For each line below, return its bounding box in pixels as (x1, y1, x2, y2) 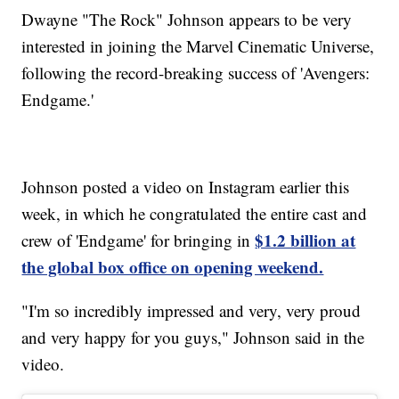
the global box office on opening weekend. (21, 255, 324, 280)
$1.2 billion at (255, 228, 356, 253)
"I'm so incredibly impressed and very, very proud (21, 299, 362, 322)
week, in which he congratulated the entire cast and (21, 202, 368, 225)
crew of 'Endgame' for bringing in (21, 229, 256, 252)
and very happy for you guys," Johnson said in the (21, 326, 365, 349)
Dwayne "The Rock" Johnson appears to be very (21, 8, 353, 31)
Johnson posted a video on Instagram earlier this (21, 175, 350, 199)
